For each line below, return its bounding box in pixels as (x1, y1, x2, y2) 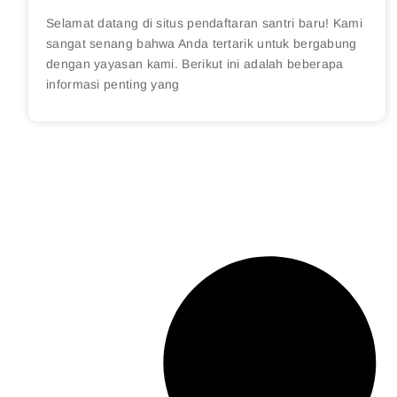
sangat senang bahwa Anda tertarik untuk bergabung (46, 36, 357, 51)
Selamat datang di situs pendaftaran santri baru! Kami (46, 16, 362, 31)
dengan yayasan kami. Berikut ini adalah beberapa (46, 57, 344, 72)
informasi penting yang (46, 77, 180, 92)
